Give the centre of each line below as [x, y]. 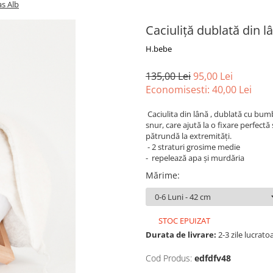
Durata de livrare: [181, 235]
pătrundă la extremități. [189, 136]
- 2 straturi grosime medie [193, 147]
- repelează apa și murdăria [195, 158]
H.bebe [159, 49]
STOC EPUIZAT [183, 221]
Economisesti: [179, 90]
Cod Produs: [169, 258]
